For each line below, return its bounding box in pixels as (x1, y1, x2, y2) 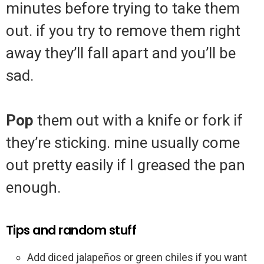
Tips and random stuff (6, 222, 136, 239)
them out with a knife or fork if (34, 111, 243, 130)
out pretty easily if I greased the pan (6, 156, 245, 174)
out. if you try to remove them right (6, 22, 240, 40)
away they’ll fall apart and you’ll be (6, 44, 236, 62)
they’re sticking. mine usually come (6, 134, 240, 152)
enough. (6, 179, 61, 197)
